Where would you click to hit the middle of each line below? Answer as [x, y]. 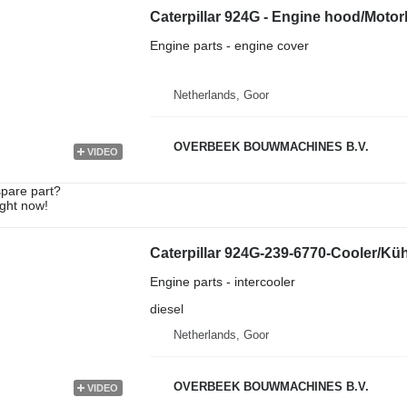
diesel [166, 308]
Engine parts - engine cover [229, 45]
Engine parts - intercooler [222, 281]
